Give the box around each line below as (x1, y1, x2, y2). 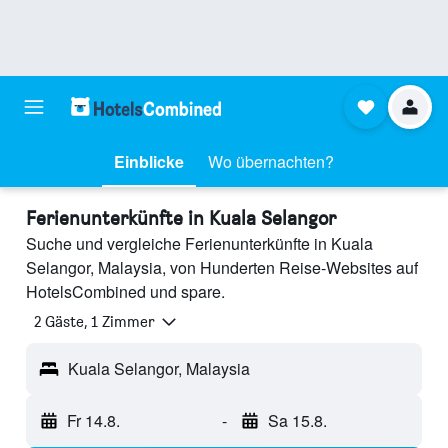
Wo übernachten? (208, 150, 334, 173)
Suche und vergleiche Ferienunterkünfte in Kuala (26, 232, 373, 255)
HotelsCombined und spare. (26, 280, 225, 303)
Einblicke (114, 150, 184, 173)
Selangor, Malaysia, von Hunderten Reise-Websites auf (26, 256, 418, 279)
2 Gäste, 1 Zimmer (34, 312, 155, 332)
